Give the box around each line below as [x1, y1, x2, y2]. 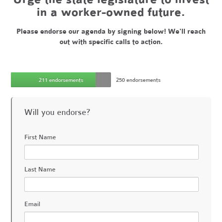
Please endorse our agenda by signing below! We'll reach [16, 27, 206, 36]
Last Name [24, 166, 56, 173]
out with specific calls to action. [59, 38, 163, 46]
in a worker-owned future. [37, 5, 185, 19]
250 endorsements [115, 76, 161, 83]
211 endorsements [39, 76, 84, 83]
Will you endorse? [24, 107, 91, 117]
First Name [24, 133, 56, 141]
